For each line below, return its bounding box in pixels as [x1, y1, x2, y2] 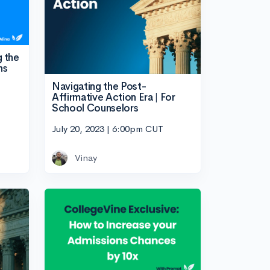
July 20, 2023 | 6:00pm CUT [52, 122, 163, 134]
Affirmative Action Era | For [52, 91, 175, 104]
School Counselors [52, 102, 139, 115]
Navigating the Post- [52, 80, 146, 93]
